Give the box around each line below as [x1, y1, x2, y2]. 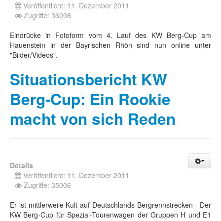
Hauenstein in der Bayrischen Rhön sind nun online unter [10, 40, 211, 50]
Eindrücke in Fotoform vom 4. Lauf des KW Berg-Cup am [10, 30, 211, 40]
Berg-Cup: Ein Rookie [10, 88, 171, 110]
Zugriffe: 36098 [24, 10, 71, 20]
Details [10, 160, 33, 170]
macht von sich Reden [10, 108, 176, 130]
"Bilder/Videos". [10, 50, 58, 60]
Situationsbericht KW [10, 68, 167, 90]
